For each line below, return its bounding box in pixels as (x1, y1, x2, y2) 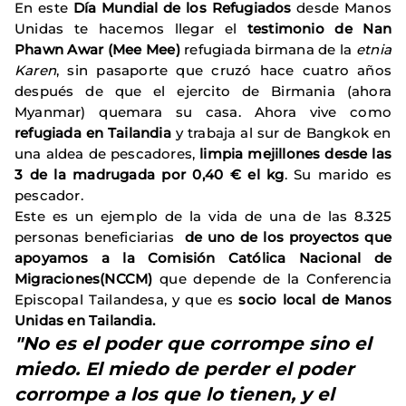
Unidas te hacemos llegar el (14, 20, 247, 37)
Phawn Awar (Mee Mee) (14, 41, 180, 58)
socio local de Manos (238, 291, 392, 308)
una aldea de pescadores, (14, 145, 196, 162)
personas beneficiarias (14, 228, 179, 246)
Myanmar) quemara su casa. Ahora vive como (14, 103, 391, 121)
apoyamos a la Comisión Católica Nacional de (14, 249, 391, 266)
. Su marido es (284, 166, 391, 183)
